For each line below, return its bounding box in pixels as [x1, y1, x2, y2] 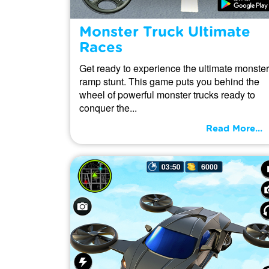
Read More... [206, 124, 262, 133]
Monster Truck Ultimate [79, 25, 250, 40]
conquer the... [79, 100, 137, 115]
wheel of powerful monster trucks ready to [79, 87, 255, 101]
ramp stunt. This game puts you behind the [79, 74, 259, 88]
